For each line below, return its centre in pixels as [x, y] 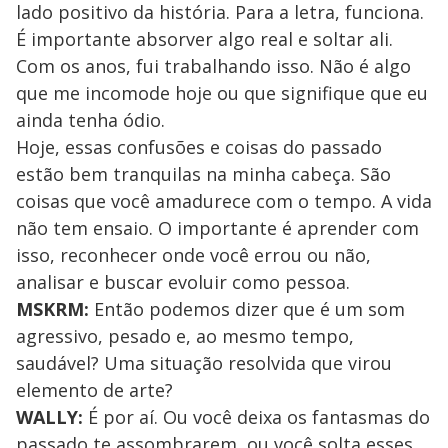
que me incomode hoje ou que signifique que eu [222, 92]
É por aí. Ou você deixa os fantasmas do [256, 416]
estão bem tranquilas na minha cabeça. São [203, 173]
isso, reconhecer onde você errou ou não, [193, 254]
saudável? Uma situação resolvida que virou [204, 362]
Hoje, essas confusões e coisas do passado [199, 146]
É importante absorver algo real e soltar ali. [204, 38]
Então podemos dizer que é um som [247, 308]
